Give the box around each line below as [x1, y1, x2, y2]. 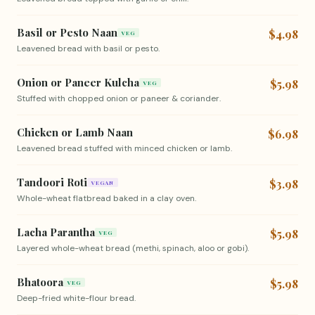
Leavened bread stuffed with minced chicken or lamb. [17, 143, 232, 154]
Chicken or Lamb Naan [17, 125, 133, 139]
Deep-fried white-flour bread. [17, 292, 136, 304]
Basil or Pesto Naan [17, 25, 117, 39]
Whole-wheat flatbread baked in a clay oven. [17, 193, 196, 204]
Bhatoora [17, 275, 63, 289]
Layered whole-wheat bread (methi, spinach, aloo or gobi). [17, 243, 249, 254]
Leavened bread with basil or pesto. [17, 43, 160, 54]
